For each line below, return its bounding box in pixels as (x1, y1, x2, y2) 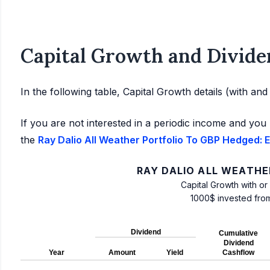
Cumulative (219, 229, 258, 238)
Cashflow (222, 248, 254, 257)
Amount (108, 248, 136, 257)
